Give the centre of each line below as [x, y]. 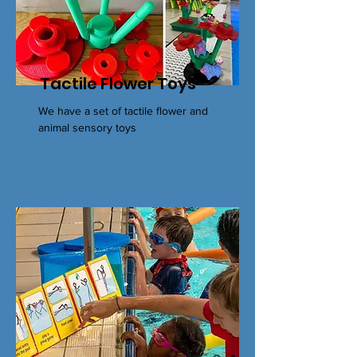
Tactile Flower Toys [118, 84]
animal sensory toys [87, 127]
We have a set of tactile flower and [123, 111]
